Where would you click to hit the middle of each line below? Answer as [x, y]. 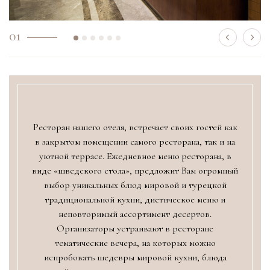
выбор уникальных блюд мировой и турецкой [135, 185]
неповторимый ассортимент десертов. [135, 214]
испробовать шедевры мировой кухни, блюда [135, 258]
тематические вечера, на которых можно [135, 243]
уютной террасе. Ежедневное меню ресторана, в [135, 156]
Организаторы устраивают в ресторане [135, 229]
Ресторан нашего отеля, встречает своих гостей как [135, 127]
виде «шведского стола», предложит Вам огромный [135, 171]
